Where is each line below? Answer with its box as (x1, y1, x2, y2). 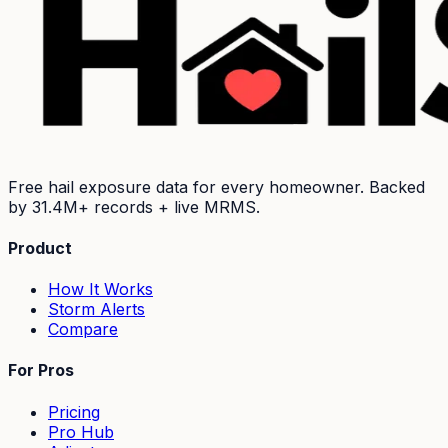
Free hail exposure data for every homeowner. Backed (8, 176, 425, 197)
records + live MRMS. (89, 196, 260, 217)
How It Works (48, 279, 153, 300)
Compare (48, 319, 118, 340)
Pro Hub (48, 421, 114, 442)
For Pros (8, 360, 74, 381)
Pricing (48, 401, 100, 422)
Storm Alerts (48, 299, 145, 320)
